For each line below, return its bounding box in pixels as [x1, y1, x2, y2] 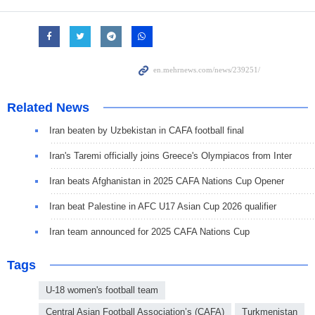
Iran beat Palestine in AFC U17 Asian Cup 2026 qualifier [49, 201, 276, 212]
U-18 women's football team [46, 285, 158, 296]
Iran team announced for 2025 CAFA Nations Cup [49, 226, 250, 238]
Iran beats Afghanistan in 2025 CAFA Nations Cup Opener [49, 176, 284, 187]
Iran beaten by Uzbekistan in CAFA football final [49, 125, 244, 136]
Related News [7, 101, 89, 115]
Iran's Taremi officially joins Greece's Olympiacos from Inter [49, 150, 292, 162]
